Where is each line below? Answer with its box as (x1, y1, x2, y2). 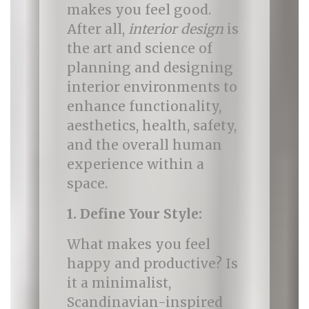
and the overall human (66, 137, 222, 153)
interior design (128, 21, 223, 37)
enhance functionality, (66, 98, 221, 114)
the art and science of (66, 40, 212, 57)
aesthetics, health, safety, (66, 117, 237, 134)
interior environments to (66, 79, 237, 95)
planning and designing (66, 59, 233, 76)
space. (66, 175, 108, 192)
